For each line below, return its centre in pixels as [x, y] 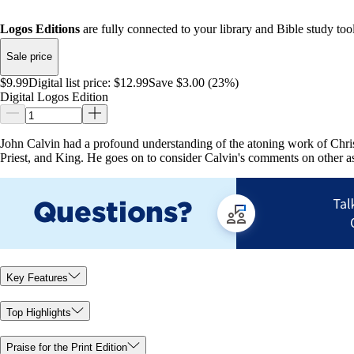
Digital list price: [70, 82]
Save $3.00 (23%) [194, 82]
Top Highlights [39, 312]
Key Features [37, 278]
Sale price [29, 57]
